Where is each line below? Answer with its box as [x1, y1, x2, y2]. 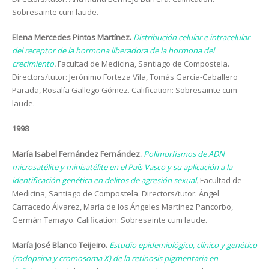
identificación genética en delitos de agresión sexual [12, 175, 196, 186]
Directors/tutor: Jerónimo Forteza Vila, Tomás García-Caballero [12, 71, 238, 82]
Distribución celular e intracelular [133, 32, 250, 43]
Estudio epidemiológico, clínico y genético [109, 240, 257, 250]
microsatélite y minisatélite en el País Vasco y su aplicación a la [12, 162, 232, 172]
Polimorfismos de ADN [144, 148, 225, 159]
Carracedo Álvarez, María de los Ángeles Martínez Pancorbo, [12, 201, 233, 212]
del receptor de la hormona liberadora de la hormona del [12, 45, 214, 56]
